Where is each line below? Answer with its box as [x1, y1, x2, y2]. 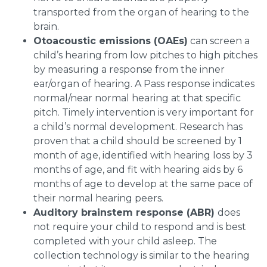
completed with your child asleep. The [33, 235, 217, 247]
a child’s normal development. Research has [33, 121, 243, 133]
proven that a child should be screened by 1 [33, 135, 242, 147]
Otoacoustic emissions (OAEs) [33, 35, 188, 47]
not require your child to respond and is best [33, 221, 246, 233]
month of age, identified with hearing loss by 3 [33, 150, 253, 162]
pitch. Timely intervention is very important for [33, 107, 254, 119]
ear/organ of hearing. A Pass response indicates [33, 78, 254, 90]
